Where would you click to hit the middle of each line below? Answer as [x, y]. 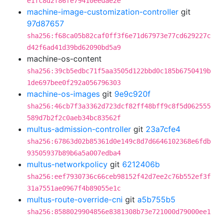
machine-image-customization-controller [103, 12]
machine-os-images [63, 94]
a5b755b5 [156, 199]
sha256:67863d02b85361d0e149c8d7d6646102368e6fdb [119, 141]
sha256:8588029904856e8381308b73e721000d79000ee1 [119, 212]
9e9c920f [132, 94]
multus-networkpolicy [67, 164]
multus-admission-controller [79, 129]
